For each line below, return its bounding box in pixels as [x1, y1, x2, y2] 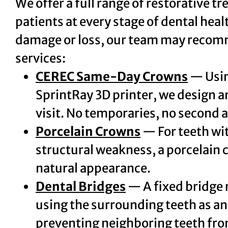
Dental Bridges [36, 178, 126, 194]
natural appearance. [36, 160, 151, 176]
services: [15, 50, 66, 66]
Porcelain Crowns [36, 123, 140, 139]
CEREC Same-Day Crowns [36, 68, 188, 84]
